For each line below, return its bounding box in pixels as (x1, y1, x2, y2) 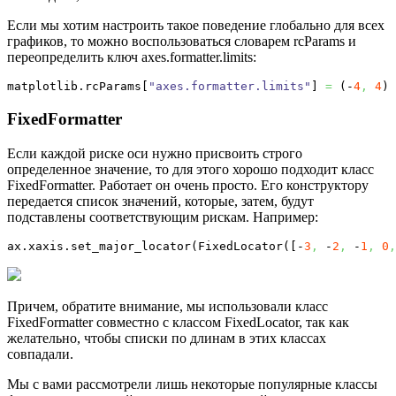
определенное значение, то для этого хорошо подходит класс (7, 161, 374, 177)
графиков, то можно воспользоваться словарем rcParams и (7, 34, 356, 49)
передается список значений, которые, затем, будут (7, 193, 314, 209)
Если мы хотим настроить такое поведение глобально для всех (7, 18, 385, 34)
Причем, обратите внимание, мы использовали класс (7, 298, 328, 314)
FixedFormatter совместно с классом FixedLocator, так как (7, 314, 349, 330)
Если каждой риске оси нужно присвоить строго (7, 145, 302, 161)
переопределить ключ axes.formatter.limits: (7, 49, 256, 65)
